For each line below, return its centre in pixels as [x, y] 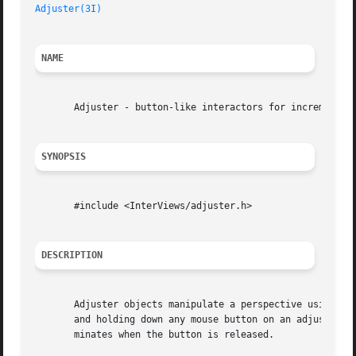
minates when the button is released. [155, 335]
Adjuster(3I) [69, 9]
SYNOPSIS [64, 157]
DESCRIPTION [72, 255]
